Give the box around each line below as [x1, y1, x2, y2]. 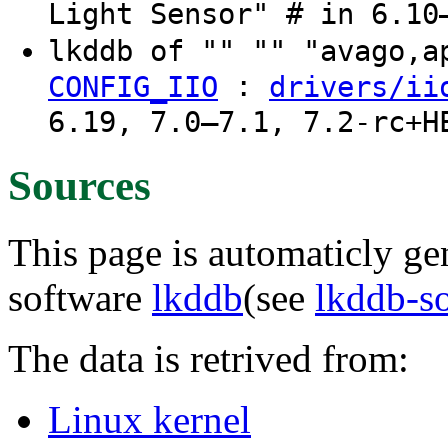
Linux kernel [48, 397, 251, 441]
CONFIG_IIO [48, 70, 218, 105]
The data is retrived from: [8, 336, 409, 380]
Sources [8, 161, 151, 209]
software [8, 275, 152, 319]
